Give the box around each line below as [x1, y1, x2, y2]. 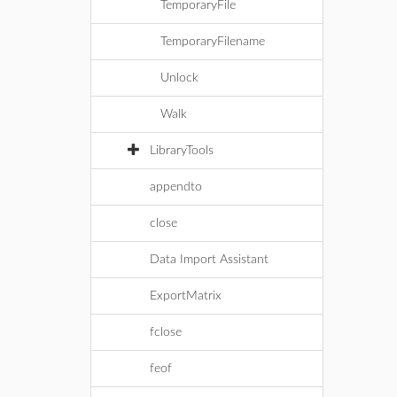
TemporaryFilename [160, 35, 265, 48]
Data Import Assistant [150, 253, 269, 266]
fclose [150, 326, 182, 339]
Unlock [160, 72, 198, 84]
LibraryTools [150, 144, 214, 157]
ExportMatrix [150, 290, 222, 302]
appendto [150, 181, 202, 193]
